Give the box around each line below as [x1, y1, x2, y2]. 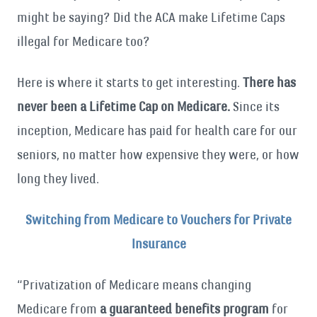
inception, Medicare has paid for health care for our [17, 122, 297, 139]
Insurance [131, 236, 186, 252]
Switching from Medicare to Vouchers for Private [25, 212, 292, 228]
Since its [233, 98, 279, 115]
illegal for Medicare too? [17, 33, 150, 50]
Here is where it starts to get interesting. [17, 74, 243, 91]
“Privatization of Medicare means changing [17, 277, 251, 293]
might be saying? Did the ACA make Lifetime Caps [17, 9, 285, 25]
